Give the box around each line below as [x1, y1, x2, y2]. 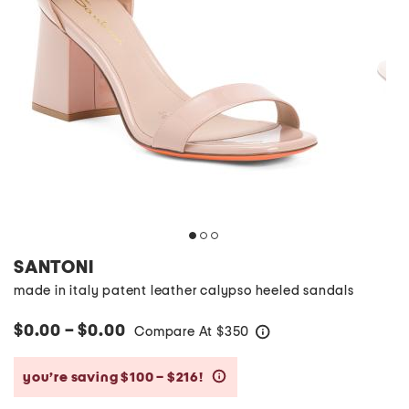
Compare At [134, 325, 217, 339]
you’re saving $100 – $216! [23, 370, 206, 384]
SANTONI [14, 258, 94, 277]
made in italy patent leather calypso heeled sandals [14, 284, 354, 298]
